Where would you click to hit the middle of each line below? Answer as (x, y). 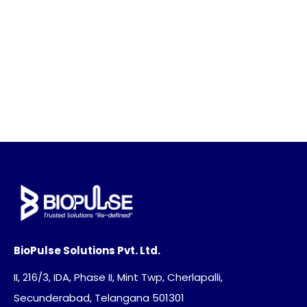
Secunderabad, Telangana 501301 (99, 297)
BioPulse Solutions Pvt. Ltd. (87, 250)
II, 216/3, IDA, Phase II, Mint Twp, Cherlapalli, (118, 277)
